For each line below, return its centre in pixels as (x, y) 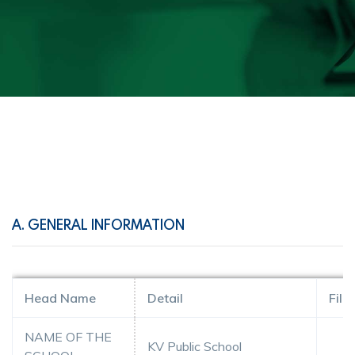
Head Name (60, 298)
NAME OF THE (68, 336)
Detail (165, 298)
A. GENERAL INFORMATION (98, 224)
